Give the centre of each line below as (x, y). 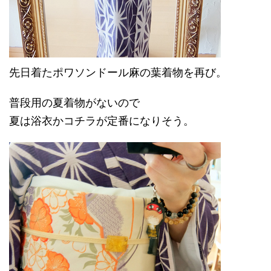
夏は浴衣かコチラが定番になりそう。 (102, 121)
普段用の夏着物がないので (74, 103)
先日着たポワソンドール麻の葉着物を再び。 (118, 72)
